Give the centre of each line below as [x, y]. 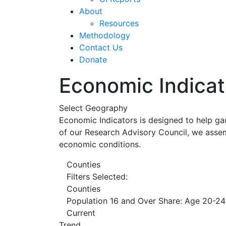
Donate [93, 59]
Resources [119, 23]
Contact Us [101, 47]
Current [81, 213]
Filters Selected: [97, 176]
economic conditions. [100, 144]
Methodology [105, 35]
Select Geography [93, 108]
